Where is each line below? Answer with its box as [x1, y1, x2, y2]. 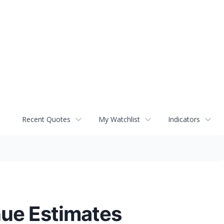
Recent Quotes [22, 114, 70, 124]
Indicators [168, 114, 200, 124]
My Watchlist [98, 114, 140, 124]
